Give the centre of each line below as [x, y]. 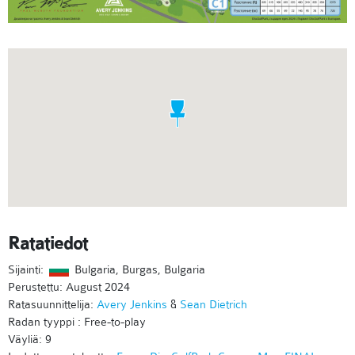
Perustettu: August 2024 [69, 287]
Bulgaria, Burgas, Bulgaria [138, 270]
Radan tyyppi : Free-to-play [77, 322]
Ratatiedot [48, 244]
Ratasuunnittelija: [52, 305]
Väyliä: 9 [30, 340]
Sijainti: [27, 270]
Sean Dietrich [214, 305]
